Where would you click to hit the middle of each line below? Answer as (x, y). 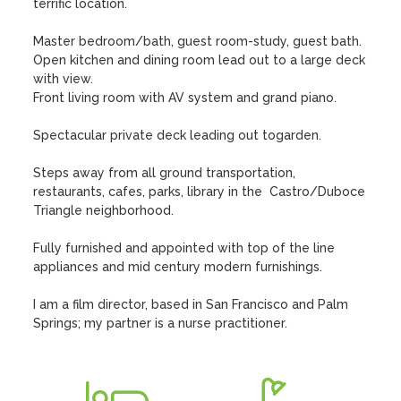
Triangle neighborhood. (104, 210)
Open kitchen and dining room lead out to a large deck (200, 60)
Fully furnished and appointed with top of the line (184, 248)
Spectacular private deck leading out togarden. (179, 135)
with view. (64, 79)
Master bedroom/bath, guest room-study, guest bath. (198, 41)
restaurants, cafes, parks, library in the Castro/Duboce (200, 192)
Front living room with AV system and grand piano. (185, 98)
